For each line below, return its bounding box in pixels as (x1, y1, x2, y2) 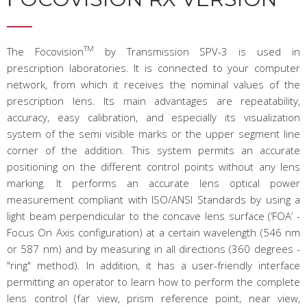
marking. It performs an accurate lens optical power (7, 176, 300, 190)
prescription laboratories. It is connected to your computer (7, 61, 300, 75)
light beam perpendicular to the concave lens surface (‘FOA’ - (7, 209, 300, 223)
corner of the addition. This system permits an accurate (7, 143, 300, 157)
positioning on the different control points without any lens (7, 160, 300, 173)
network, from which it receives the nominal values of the (7, 77, 300, 91)
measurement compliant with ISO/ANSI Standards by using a (7, 193, 300, 206)
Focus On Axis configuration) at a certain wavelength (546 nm (7, 225, 300, 239)
